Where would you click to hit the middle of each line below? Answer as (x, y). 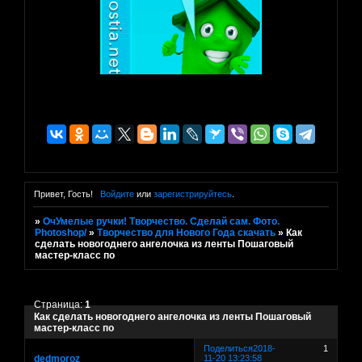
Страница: (60, 304)
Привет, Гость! (63, 194)
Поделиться (229, 348)
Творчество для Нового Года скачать (187, 233)
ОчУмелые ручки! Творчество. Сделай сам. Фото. (162, 222)
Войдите (117, 194)
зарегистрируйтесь (192, 194)
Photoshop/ (61, 233)
